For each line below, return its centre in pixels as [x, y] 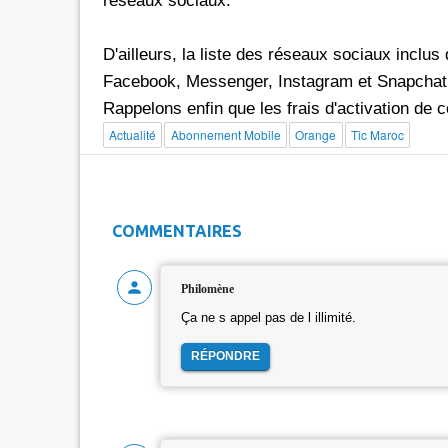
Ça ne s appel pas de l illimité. [268, 317]
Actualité [132, 135]
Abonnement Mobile [225, 135]
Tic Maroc [377, 135]
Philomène [207, 288]
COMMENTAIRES [176, 230]
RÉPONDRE [225, 355]
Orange [316, 135]
